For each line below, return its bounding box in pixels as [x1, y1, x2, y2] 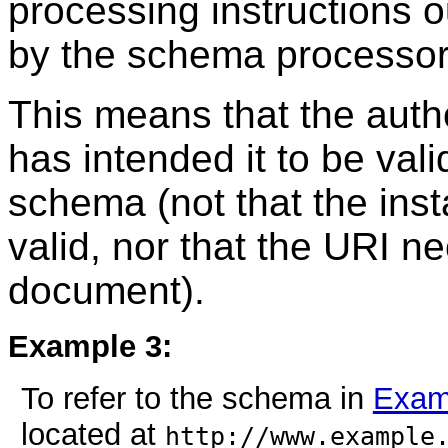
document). [8, 269, 205, 313]
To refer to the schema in [20, 381, 373, 417]
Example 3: [8, 329, 172, 365]
